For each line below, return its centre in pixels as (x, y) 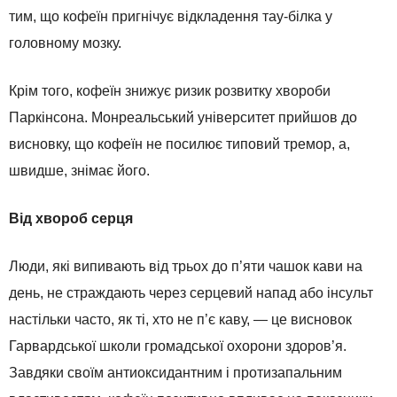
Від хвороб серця (71, 219)
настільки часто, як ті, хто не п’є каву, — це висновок (180, 320)
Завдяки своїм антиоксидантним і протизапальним (175, 373)
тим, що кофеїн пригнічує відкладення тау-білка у (171, 17)
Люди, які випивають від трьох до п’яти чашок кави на (186, 267)
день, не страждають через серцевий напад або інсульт (191, 293)
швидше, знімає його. (79, 171)
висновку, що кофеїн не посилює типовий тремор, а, (179, 144)
